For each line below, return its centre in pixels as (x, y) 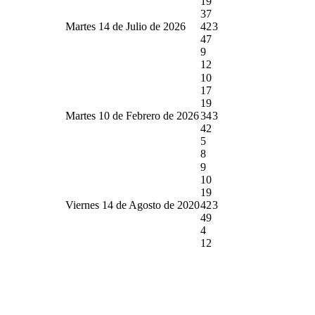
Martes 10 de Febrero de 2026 (132, 115)
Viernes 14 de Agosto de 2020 (133, 205)
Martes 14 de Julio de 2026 (126, 26)
